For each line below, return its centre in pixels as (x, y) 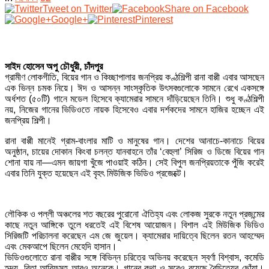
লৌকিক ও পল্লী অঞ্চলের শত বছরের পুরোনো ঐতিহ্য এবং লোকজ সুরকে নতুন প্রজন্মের (134, 214)
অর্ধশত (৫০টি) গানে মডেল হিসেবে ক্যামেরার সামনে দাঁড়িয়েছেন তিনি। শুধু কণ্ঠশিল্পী (134, 99)
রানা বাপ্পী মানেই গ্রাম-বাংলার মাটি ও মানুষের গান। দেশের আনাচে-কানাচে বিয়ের (134, 141)
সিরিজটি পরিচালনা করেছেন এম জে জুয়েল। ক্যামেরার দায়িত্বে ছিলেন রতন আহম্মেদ (134, 236)
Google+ (69, 20)
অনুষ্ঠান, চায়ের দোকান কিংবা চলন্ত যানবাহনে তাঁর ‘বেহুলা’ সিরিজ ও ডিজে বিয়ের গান (134, 152)
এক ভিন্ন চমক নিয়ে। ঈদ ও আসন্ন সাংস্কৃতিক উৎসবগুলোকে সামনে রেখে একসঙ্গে (134, 88)
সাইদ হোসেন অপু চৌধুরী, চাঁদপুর (54, 67)
